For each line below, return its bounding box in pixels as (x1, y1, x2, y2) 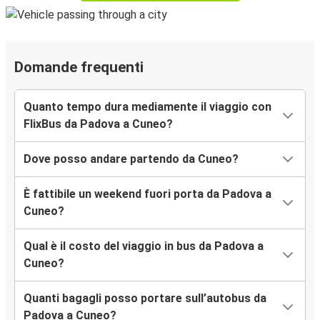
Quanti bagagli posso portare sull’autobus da (24, 291, 266, 306)
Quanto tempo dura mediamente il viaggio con (24, 100, 271, 114)
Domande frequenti (14, 59, 144, 76)
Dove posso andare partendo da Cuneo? (24, 152, 239, 166)
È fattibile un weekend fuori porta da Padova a (24, 187, 271, 201)
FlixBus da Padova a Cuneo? (24, 117, 173, 131)
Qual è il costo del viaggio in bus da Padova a (24, 239, 264, 254)
